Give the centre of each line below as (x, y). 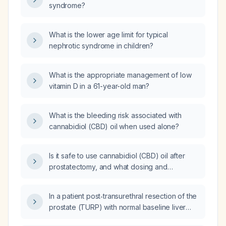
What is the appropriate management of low (120, 75)
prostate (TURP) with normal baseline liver (118, 207)
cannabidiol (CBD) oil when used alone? (114, 126)
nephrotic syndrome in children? (101, 46)
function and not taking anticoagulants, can (119, 218)
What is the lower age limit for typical (108, 35)
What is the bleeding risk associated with (115, 115)
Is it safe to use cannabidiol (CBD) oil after (117, 156)
